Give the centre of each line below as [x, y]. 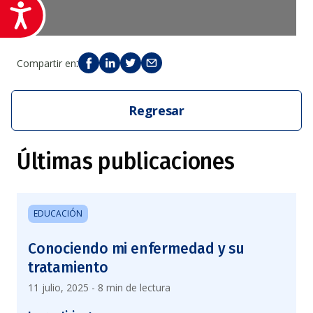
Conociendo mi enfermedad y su [136, 249]
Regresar [156, 110]
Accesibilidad [80, 12]
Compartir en [46, 63]
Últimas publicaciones [126, 161]
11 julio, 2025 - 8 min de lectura [99, 287]
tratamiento [68, 268]
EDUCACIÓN [58, 213]
